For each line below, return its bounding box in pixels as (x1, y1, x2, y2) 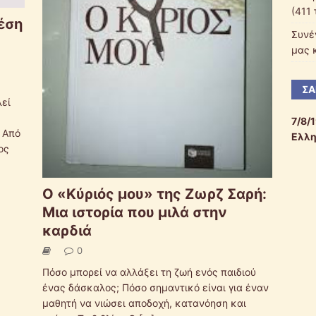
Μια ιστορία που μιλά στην (42, 203, 227, 221)
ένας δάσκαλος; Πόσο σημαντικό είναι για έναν (42, 281, 269, 293)
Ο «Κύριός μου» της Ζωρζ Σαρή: (42, 185, 267, 202)
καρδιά (42, 221, 92, 239)
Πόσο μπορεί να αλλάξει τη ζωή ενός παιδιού (42, 265, 256, 278)
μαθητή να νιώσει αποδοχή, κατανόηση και (42, 296, 246, 309)
